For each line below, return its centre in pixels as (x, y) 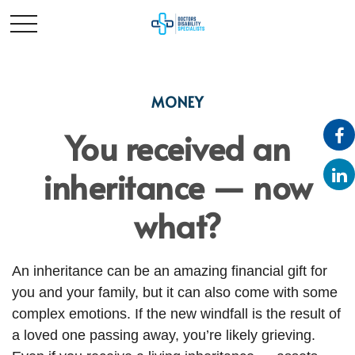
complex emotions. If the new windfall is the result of (176, 314)
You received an (177, 147)
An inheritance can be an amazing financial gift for (170, 271)
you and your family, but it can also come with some (175, 292)
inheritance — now (177, 186)
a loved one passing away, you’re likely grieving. (164, 335)
